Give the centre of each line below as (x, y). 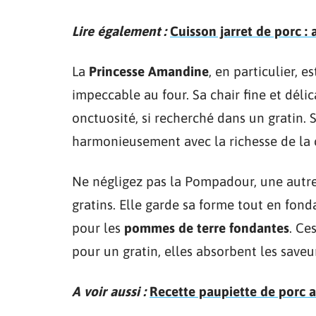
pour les (98, 227)
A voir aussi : (109, 291)
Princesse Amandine (149, 71)
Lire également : (119, 31)
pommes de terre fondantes (207, 227)
